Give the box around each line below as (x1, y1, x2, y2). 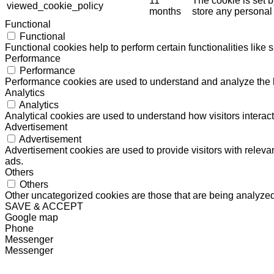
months (149, 6, 181, 17)
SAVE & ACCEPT (5, 201, 83, 212)
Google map (5, 212, 58, 223)
